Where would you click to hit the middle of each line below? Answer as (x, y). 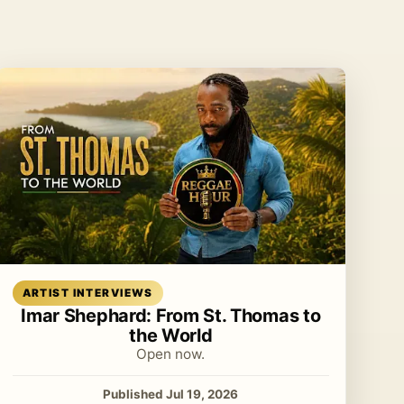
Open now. (171, 353)
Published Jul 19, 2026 (171, 394)
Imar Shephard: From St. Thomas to (171, 315)
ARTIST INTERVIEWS (87, 293)
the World (171, 335)
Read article (215, 284)
